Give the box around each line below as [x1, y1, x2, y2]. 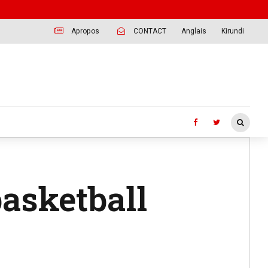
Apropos [71, 26, 100, 35]
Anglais [181, 26, 207, 35]
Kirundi [221, 26, 245, 35]
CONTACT [133, 26, 167, 35]
